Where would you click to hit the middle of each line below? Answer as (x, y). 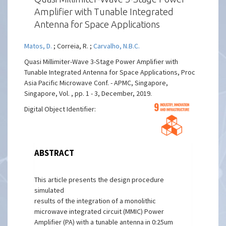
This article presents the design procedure (99, 180)
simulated (49, 190)
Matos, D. (39, 46)
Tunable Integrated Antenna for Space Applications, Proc (110, 72)
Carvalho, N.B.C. (117, 46)
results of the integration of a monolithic (95, 201)
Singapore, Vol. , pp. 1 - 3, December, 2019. (88, 93)
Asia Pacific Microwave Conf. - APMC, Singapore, (96, 83)
